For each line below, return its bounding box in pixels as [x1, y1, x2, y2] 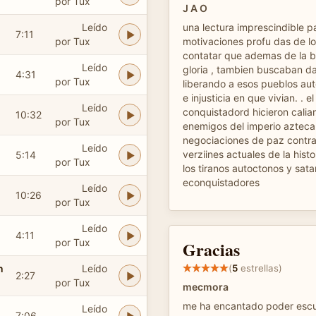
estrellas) [238, 262, 282, 274]
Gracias [183, 237, 240, 262]
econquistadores [183, 176, 260, 188]
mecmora [183, 281, 229, 293]
